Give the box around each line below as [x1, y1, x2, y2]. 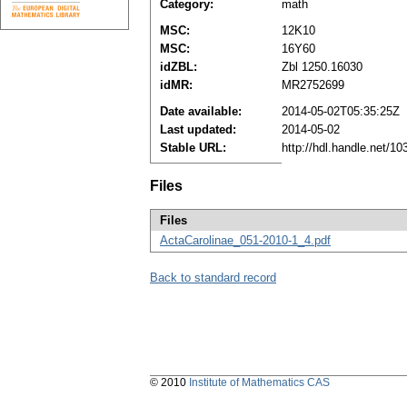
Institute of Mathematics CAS [189, 376, 330, 390]
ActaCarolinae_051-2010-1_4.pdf [160, 233, 331, 248]
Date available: [160, 104, 242, 119]
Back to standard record [150, 271, 276, 285]
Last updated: [160, 123, 236, 137]
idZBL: [160, 60, 197, 74]
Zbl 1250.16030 [282, 60, 362, 74]
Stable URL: [160, 141, 226, 155]
